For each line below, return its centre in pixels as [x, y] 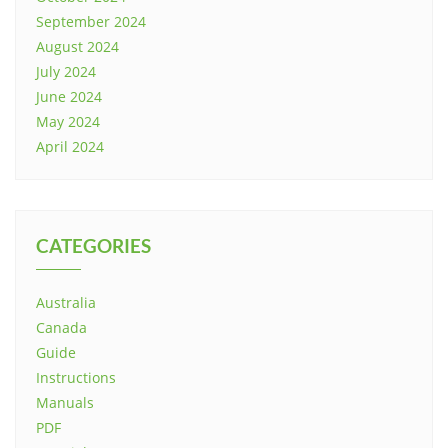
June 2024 [69, 97]
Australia [66, 303]
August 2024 [77, 47]
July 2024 [66, 72]
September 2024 [91, 22]
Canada [61, 328]
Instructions [76, 378]
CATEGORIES [93, 246]
